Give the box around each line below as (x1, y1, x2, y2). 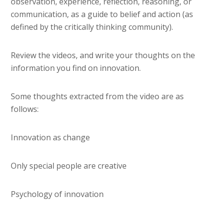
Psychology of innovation (11, 189, 104, 200)
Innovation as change (11, 132, 90, 143)
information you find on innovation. (11, 63, 141, 74)
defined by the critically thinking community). (11, 22, 174, 33)
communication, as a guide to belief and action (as (11, 9, 194, 20)
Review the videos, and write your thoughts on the (11, 50, 196, 61)
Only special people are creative (11, 160, 127, 172)
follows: (11, 104, 39, 115)
